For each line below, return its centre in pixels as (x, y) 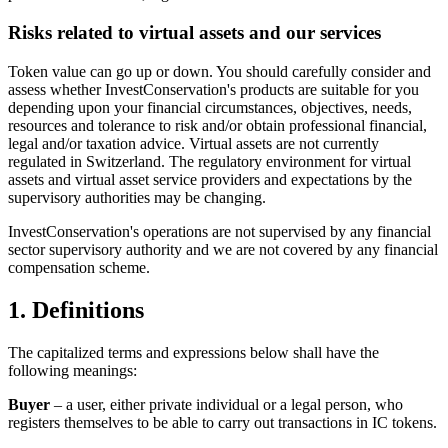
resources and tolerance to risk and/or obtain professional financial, (217, 125)
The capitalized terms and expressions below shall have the (193, 352)
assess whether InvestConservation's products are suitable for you (213, 89)
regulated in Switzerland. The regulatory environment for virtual (209, 161)
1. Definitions (76, 309)
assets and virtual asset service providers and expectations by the (210, 179)
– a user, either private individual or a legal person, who (226, 404)
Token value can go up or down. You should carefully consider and (219, 71)
